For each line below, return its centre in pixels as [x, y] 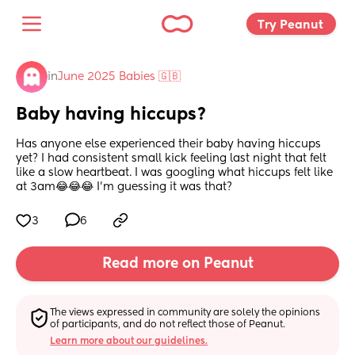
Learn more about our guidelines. [129, 341]
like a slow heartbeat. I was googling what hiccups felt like [174, 173]
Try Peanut [292, 25]
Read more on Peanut [177, 264]
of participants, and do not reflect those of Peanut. [168, 324]
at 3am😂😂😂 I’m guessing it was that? [124, 187]
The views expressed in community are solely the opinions [185, 313]
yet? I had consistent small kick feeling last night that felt [171, 159]
